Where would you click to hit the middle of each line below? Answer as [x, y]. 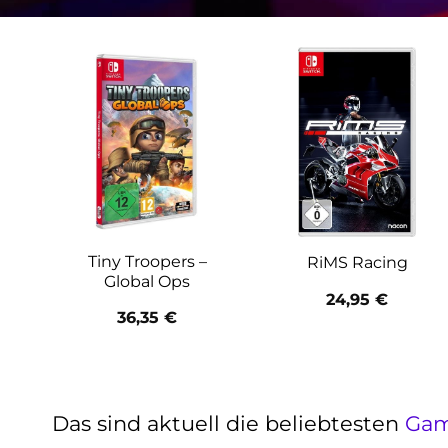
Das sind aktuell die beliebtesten [228, 423]
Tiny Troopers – [147, 261]
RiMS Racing [357, 263]
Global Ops [147, 281]
